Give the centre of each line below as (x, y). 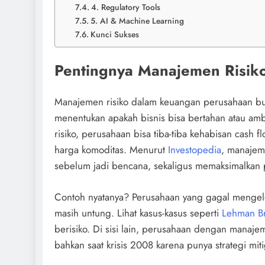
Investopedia (195, 150)
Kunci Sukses (114, 34)
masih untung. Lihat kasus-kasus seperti (138, 213)
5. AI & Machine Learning (137, 20)
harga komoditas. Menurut (111, 150)
